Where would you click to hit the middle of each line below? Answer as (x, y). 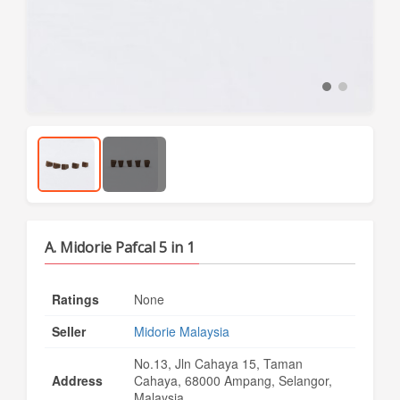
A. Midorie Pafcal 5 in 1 (120, 247)
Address (77, 380)
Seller (69, 331)
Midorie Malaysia (182, 331)
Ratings (75, 299)
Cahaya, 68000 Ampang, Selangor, (233, 380)
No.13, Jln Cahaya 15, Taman (218, 363)
